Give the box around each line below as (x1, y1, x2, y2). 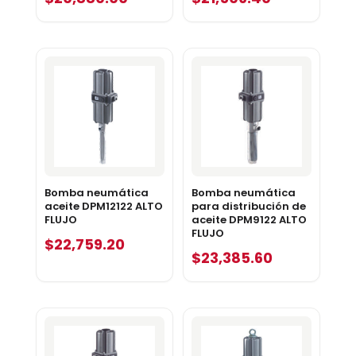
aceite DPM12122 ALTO (44, 199, 163, 215)
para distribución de (191, 199, 306, 215)
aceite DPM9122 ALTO (191, 212, 307, 228)
